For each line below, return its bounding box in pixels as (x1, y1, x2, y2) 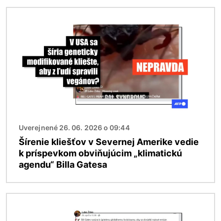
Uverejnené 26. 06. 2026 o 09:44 (19, 123, 130, 132)
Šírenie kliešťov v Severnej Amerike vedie (19, 136, 199, 147)
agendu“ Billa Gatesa (19, 159, 107, 170)
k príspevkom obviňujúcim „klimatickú (19, 147, 182, 158)
